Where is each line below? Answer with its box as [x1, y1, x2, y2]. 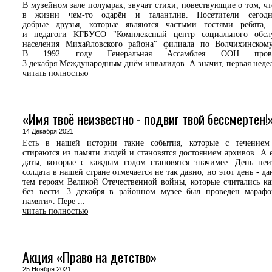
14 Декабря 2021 [22, 127, 81, 135]
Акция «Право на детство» [22, 247, 157, 267]
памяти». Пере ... [22, 197, 85, 206]
